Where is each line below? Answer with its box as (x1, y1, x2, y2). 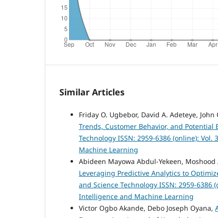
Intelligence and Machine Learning (79, 191, 194, 201)
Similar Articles (59, 86, 125, 98)
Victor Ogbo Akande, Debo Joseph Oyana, (79, 203, 215, 213)
